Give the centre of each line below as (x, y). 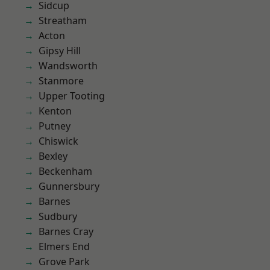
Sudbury (58, 216)
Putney (55, 126)
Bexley (53, 156)
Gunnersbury (69, 186)
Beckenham (65, 171)
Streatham (63, 20)
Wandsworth (68, 66)
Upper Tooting (72, 96)
